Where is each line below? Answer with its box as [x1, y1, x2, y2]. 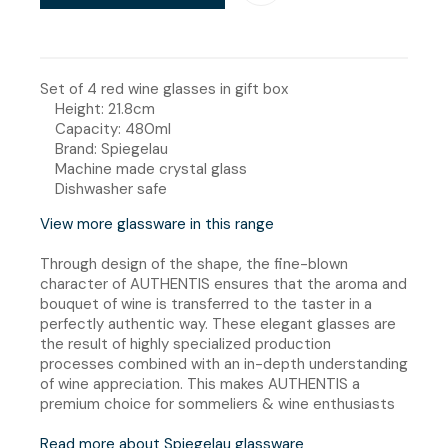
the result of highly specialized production [40, 333, 331, 354]
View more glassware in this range [40, 213, 274, 234]
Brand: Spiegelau [55, 138, 168, 159]
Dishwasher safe [55, 178, 167, 199]
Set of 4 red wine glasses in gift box [40, 78, 288, 99]
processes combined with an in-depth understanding [40, 353, 408, 374]
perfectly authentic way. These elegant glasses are [40, 313, 396, 334]
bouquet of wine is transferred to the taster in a [40, 293, 372, 314]
